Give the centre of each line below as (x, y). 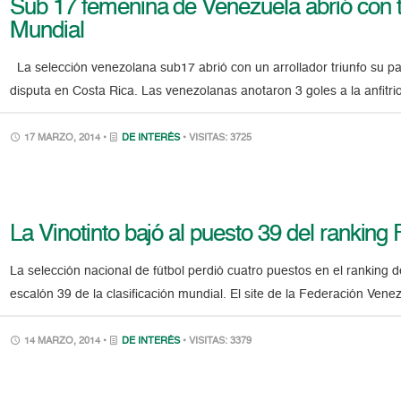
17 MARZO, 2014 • (66, 139)
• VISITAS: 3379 (218, 342)
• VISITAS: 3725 (218, 139)
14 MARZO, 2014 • (66, 342)
